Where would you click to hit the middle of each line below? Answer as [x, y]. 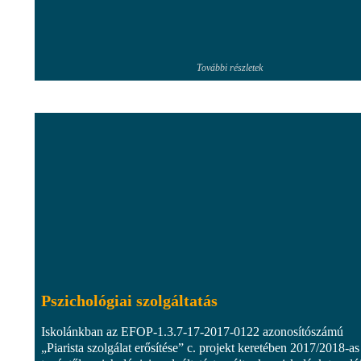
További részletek [230, 67]
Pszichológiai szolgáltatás [129, 300]
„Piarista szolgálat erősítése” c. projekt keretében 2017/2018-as [200, 347]
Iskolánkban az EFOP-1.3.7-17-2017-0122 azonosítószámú [192, 331]
